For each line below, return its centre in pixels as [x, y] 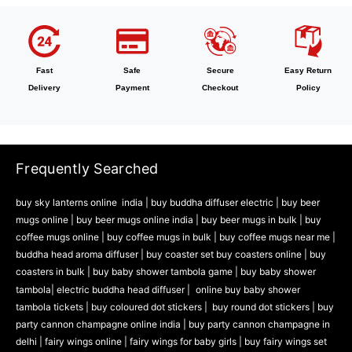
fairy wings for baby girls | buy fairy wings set [228, 341]
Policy [308, 87]
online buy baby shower [248, 289]
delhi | [30, 341]
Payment [132, 87]
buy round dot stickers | [265, 306]
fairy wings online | [87, 341]
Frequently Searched [87, 168]
